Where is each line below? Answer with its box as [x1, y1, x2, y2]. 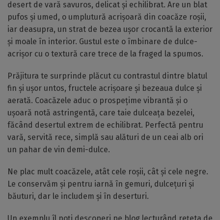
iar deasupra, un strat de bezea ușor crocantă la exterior [7, 25, 213, 34]
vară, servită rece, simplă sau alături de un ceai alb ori [7, 133, 203, 142]
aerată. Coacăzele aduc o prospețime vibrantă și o [7, 96, 188, 105]
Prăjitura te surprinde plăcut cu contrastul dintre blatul [7, 71, 207, 81]
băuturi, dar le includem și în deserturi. [7, 192, 149, 201]
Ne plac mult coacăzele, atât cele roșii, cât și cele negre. [7, 167, 208, 176]
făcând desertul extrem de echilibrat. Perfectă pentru [7, 120, 203, 130]
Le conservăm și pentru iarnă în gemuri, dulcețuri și [7, 179, 194, 189]
